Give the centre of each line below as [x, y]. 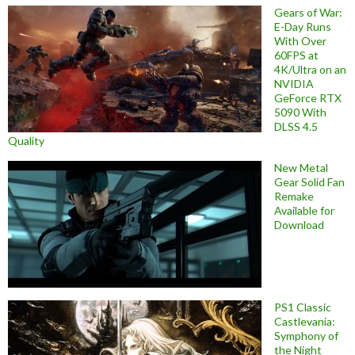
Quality [26, 140]
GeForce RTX [308, 97]
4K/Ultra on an [310, 69]
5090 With [300, 112]
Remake [294, 196]
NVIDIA [294, 83]
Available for [304, 210]
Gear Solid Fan [309, 181]
